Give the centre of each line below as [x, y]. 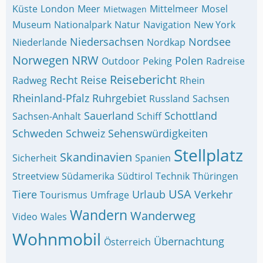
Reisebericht [143, 80]
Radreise [225, 61]
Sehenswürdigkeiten [158, 133]
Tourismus [64, 195]
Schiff [149, 116]
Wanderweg [163, 216]
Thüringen [215, 176]
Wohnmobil [57, 239]
